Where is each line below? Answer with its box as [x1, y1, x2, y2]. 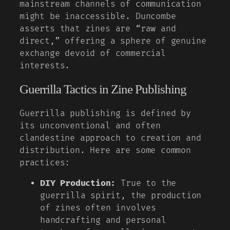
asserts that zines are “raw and [20, 23, 176, 34]
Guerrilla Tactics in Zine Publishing [20, 82, 187, 97]
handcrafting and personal [40, 215, 166, 226]
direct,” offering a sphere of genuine [20, 35, 206, 46]
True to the [116, 178, 177, 189]
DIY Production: [40, 178, 116, 189]
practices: [20, 158, 70, 168]
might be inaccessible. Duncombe [20, 11, 176, 22]
